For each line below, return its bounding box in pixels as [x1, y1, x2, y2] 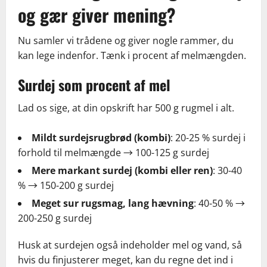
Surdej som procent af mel [18, 74, 170, 96]
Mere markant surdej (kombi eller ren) [32, 164, 213, 178]
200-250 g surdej [18, 212, 92, 225]
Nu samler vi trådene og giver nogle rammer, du [18, 34, 234, 48]
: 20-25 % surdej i [170, 131, 246, 145]
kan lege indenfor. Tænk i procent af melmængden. [18, 49, 246, 63]
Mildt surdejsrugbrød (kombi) [32, 131, 170, 145]
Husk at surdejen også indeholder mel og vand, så [18, 238, 242, 252]
